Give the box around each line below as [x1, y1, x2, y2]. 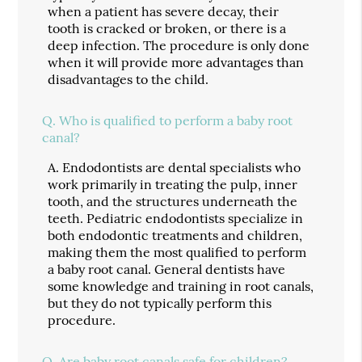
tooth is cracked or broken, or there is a [48, 19, 287, 36]
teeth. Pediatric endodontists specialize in [48, 209, 304, 226]
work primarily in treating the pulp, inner [48, 175, 298, 192]
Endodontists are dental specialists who [62, 158, 301, 175]
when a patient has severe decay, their [48, 2, 280, 19]
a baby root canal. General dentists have [48, 260, 286, 277]
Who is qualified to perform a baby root [59, 112, 293, 128]
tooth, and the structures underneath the [48, 192, 298, 209]
